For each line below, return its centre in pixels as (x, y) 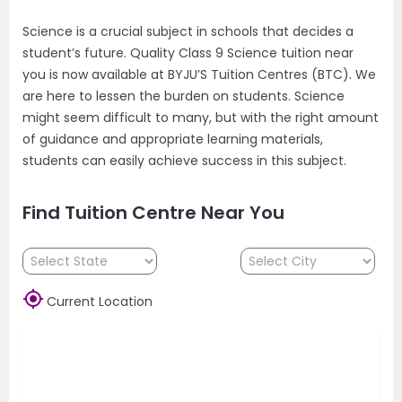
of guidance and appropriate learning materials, (173, 139)
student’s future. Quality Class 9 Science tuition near (188, 53)
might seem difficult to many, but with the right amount (201, 118)
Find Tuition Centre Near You (153, 213)
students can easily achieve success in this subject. (184, 161)
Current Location (100, 301)
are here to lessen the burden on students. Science (184, 96)
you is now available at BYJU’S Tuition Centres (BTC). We (199, 74)
